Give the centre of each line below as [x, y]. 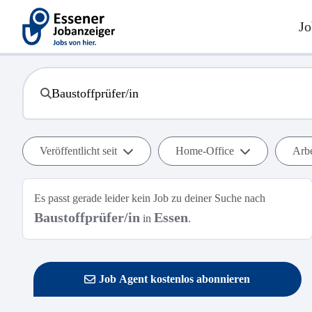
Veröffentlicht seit [78, 151]
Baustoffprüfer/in [87, 217]
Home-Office [205, 151]
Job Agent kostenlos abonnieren [175, 279]
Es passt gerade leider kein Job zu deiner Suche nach [150, 198]
